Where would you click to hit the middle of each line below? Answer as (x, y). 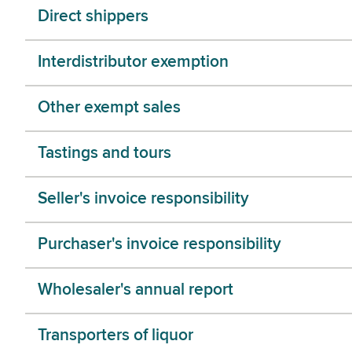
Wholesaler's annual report (136, 291)
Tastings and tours (104, 154)
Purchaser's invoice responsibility (159, 245)
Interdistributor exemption (133, 63)
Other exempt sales (109, 108)
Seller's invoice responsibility (143, 200)
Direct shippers (93, 17)
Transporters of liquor (115, 336)
